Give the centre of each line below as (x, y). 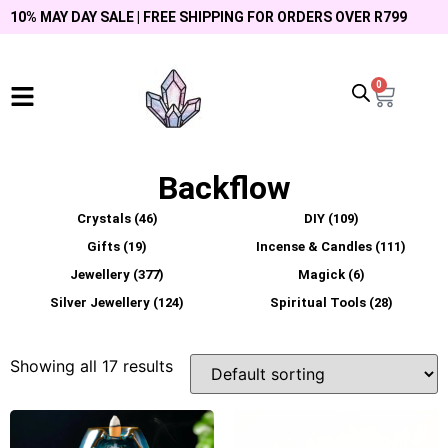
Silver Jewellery (101, 302)
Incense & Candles (315, 246)
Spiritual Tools (319, 302)
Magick (322, 274)
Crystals (105, 218)
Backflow (224, 188)
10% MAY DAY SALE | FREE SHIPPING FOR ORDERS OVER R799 (208, 17)
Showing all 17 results (91, 366)
